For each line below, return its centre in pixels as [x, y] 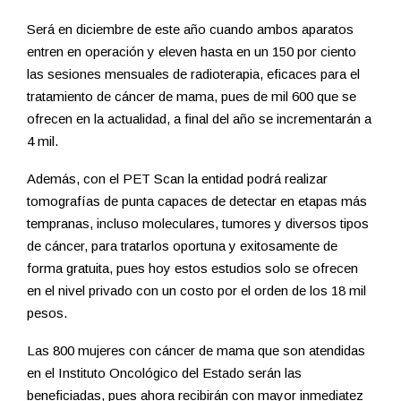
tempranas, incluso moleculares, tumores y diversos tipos [198, 224]
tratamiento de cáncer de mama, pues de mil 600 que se [192, 97]
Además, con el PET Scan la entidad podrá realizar [177, 179]
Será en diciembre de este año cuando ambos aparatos [190, 30]
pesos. [47, 313]
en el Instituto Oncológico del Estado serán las [164, 373]
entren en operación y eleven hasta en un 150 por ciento [192, 52]
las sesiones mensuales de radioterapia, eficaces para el [193, 74]
